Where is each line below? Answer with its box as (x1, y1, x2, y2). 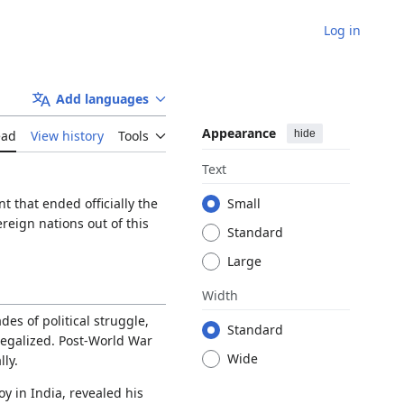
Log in (324, 21, 361, 39)
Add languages (56, 90, 149, 108)
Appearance (202, 124, 276, 142)
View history (31, 127, 104, 145)
